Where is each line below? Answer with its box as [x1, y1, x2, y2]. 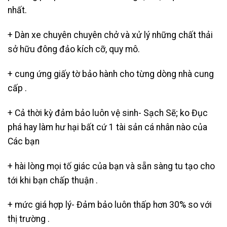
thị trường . [8, 214, 50, 224]
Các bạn [8, 136, 40, 146]
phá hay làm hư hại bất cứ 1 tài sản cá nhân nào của [8, 122, 207, 132]
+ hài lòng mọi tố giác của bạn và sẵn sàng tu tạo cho [8, 161, 215, 171]
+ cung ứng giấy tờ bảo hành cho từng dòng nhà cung [8, 68, 214, 79]
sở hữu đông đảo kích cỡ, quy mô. [8, 44, 140, 55]
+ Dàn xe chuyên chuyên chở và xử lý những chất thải [8, 30, 213, 41]
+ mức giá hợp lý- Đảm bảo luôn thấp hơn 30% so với [8, 200, 212, 210]
